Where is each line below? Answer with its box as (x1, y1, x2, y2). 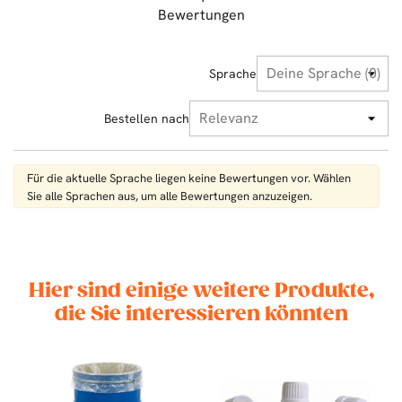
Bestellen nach (104, 109, 189, 127)
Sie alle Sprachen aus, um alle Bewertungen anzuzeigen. (27, 188, 312, 204)
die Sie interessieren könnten (54, 301, 348, 327)
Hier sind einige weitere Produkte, (28, 278, 374, 303)
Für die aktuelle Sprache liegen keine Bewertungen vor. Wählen (27, 170, 351, 186)
